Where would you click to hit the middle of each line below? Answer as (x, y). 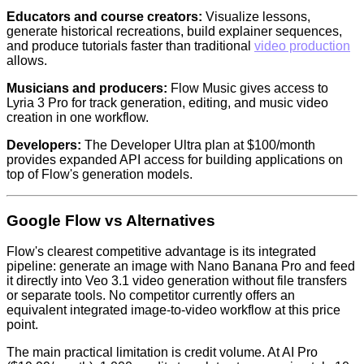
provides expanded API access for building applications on (175, 159)
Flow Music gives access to (248, 88)
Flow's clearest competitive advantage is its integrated (161, 252)
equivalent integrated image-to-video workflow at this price (173, 310)
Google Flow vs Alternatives (111, 220)
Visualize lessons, (256, 16)
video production (302, 45)
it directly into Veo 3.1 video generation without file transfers (177, 281)
